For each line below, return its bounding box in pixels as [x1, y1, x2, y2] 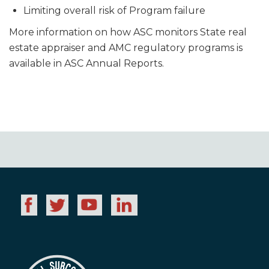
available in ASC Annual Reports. [9, 58, 164, 70]
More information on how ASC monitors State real [9, 26, 247, 38]
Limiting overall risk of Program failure [23, 5, 205, 17]
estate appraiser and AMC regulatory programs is [9, 42, 243, 54]
